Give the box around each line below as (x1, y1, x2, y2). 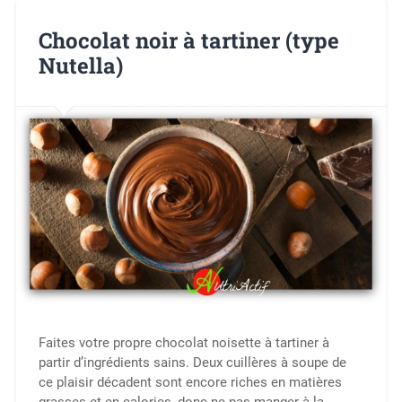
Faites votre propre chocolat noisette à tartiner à (38, 334, 329, 351)
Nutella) (38, 50, 123, 80)
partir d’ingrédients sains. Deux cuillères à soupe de (38, 354, 346, 371)
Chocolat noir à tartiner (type (38, 25, 339, 55)
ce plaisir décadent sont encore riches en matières (38, 373, 342, 390)
